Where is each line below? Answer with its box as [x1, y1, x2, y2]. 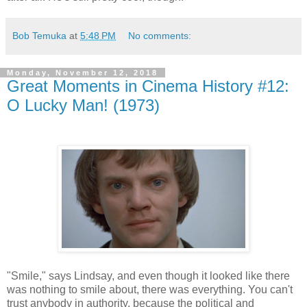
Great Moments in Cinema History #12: [7, 76, 289, 95]
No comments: [128, 29, 192, 41]
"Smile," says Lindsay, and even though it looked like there [7, 269, 290, 282]
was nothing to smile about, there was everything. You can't [7, 283, 293, 295]
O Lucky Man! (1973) [7, 95, 160, 114]
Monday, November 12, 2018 [7, 68, 158, 77]
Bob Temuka [12, 29, 66, 41]
